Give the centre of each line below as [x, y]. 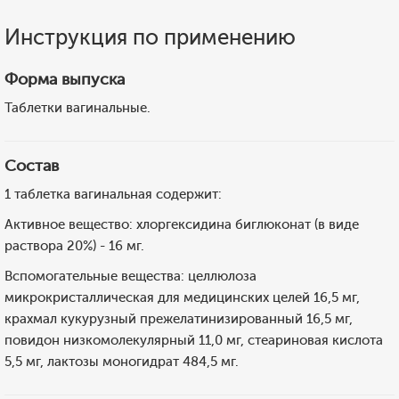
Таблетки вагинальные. [77, 108]
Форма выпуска [65, 79]
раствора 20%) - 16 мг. [74, 246]
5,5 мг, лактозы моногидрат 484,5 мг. [122, 362]
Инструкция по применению [150, 37]
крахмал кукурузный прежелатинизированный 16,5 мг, [179, 319]
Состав [32, 166]
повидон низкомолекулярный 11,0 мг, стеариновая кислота [194, 340]
